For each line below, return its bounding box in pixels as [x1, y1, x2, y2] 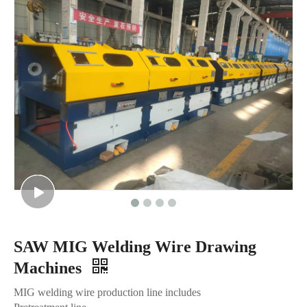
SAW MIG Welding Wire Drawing [14, 237, 256, 256]
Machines [14, 258, 86, 277]
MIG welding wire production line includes [14, 286, 204, 298]
